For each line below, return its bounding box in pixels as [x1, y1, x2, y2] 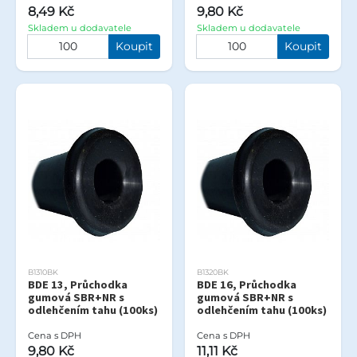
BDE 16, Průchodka [197, 277, 296, 292]
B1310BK [28, 267, 58, 277]
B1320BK [197, 267, 229, 277]
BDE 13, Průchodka [28, 277, 127, 292]
